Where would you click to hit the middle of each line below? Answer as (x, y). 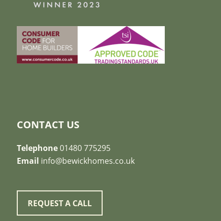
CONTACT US (48, 125)
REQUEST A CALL (59, 203)
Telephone (37, 148)
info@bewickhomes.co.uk (88, 161)
